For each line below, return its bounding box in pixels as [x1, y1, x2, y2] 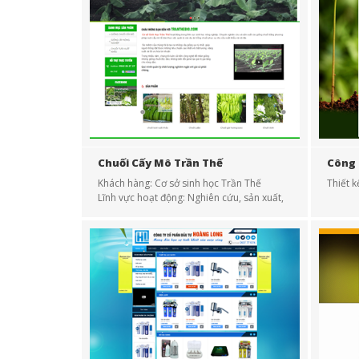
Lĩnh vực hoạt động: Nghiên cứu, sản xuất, [98, 191, 284, 204]
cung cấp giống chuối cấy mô [98, 205, 228, 219]
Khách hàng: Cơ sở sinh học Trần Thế [98, 176, 261, 190]
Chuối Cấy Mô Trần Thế [98, 155, 223, 170]
